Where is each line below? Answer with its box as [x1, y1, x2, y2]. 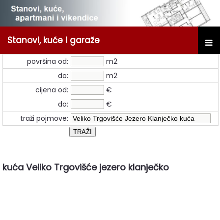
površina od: [27, 56, 69, 66]
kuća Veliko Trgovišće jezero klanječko [2, 161, 169, 173]
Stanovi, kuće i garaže [7, 34, 100, 46]
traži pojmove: [20, 113, 69, 123]
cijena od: [35, 84, 69, 95]
